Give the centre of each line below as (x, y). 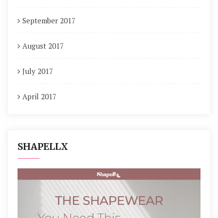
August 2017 (43, 46)
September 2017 (49, 20)
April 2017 (39, 96)
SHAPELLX (43, 146)
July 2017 (38, 71)
